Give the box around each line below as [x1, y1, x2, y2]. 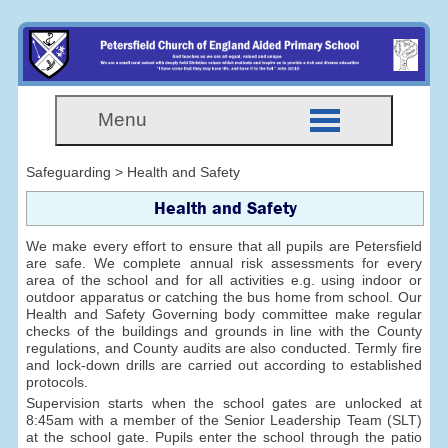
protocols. [26, 374, 89, 391]
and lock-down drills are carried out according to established [26, 357, 422, 374]
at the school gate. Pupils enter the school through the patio [26, 429, 422, 446]
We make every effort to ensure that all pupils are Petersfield [26, 238, 422, 255]
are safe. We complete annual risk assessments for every [26, 255, 422, 272]
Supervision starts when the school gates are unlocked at [26, 395, 422, 412]
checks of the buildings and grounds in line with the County [26, 323, 422, 340]
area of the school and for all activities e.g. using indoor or [26, 272, 422, 289]
